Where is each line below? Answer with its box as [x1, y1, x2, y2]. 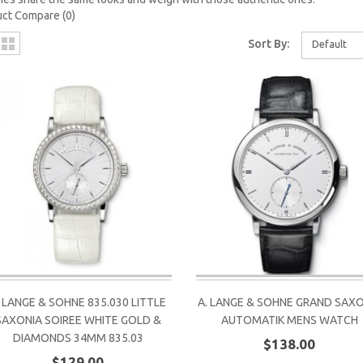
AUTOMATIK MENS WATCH [220, 313, 358, 327]
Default [312, 39, 348, 49]
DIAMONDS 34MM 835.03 [12, 331, 143, 344]
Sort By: [248, 37, 290, 50]
